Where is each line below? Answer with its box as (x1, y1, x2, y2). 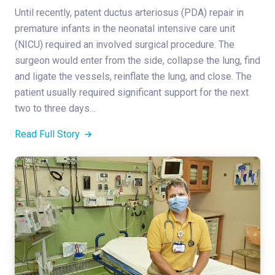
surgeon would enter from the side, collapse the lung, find (15, 54, 260, 66)
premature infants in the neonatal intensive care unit (15, 22, 235, 34)
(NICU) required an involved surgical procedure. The (15, 38, 234, 50)
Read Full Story (15, 128, 82, 140)
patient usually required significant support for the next (15, 86, 249, 98)
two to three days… (15, 102, 96, 114)
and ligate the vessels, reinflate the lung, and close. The (15, 70, 252, 82)
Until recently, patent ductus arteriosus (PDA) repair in (15, 6, 244, 18)
